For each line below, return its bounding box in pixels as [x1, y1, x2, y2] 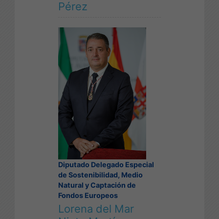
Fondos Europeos [58, 191, 118, 199]
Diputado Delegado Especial [58, 160, 154, 169]
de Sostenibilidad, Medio [58, 170, 143, 179]
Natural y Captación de [58, 180, 136, 189]
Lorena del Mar [58, 202, 134, 215]
